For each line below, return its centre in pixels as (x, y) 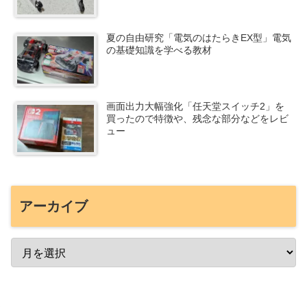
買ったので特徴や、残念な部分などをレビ (198, 119)
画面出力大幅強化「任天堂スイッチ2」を (196, 107)
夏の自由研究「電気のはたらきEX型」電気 (199, 37)
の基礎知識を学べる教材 (159, 50)
